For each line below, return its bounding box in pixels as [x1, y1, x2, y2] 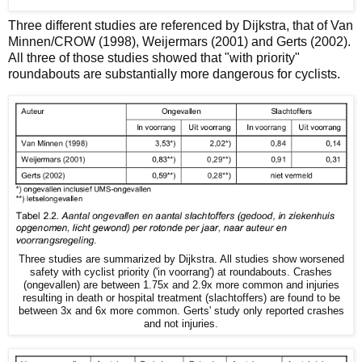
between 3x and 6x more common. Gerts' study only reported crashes [18, 305, 344, 318]
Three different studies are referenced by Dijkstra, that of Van [8, 19, 353, 33]
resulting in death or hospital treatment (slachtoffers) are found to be [22, 293, 340, 305]
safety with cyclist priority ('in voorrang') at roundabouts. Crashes [30, 267, 332, 279]
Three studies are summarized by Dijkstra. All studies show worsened [18, 254, 344, 266]
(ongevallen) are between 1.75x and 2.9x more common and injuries [23, 280, 339, 292]
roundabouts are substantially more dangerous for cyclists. [8, 67, 340, 82]
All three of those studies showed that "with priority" [8, 51, 300, 65]
